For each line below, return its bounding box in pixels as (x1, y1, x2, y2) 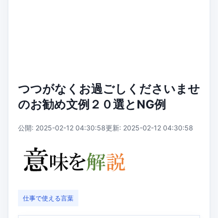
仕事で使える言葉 (23, 194, 73, 202)
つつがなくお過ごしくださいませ (18, 82, 200, 96)
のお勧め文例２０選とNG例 (18, 97, 166, 111)
